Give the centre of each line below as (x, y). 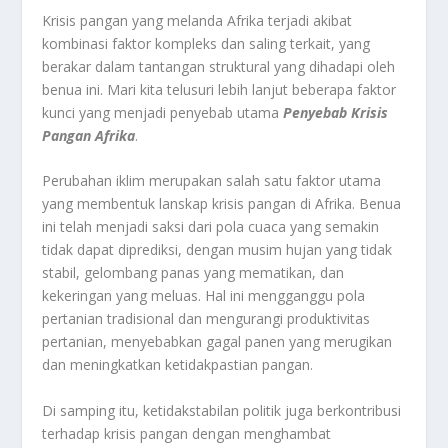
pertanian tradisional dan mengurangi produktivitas (206, 319)
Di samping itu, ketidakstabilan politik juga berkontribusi (222, 410)
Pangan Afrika (89, 135)
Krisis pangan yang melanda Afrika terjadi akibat (197, 20)
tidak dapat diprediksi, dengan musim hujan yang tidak (217, 250)
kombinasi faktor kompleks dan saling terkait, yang (206, 43)
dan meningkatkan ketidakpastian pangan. (178, 365)
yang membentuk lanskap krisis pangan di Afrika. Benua (222, 204)
